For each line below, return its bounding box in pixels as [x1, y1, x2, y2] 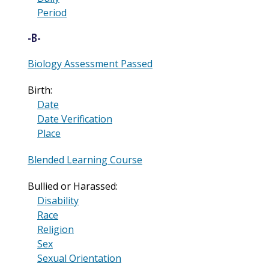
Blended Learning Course [28, 153, 142, 166]
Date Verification [37, 112, 112, 125]
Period [37, 6, 67, 20]
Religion [37, 222, 74, 236]
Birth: [28, 83, 52, 97]
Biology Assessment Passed [28, 56, 153, 70]
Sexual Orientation [37, 251, 121, 265]
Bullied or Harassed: [28, 179, 118, 193]
